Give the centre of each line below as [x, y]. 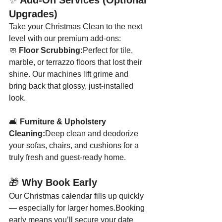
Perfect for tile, [109, 50]
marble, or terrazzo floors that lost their [77, 62]
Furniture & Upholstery [64, 122]
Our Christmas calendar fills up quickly [77, 196]
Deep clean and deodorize [93, 134]
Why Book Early [59, 182]
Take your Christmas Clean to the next [77, 27]
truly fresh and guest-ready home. [67, 157]
